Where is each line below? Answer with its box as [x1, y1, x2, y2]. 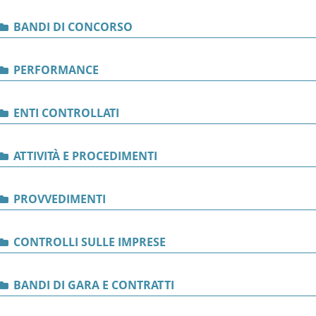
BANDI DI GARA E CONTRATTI [11, 277, 174, 293]
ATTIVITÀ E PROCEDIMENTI [11, 148, 157, 164]
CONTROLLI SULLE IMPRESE [11, 234, 166, 250]
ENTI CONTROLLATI [11, 105, 119, 121]
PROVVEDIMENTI [11, 191, 106, 207]
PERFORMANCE [11, 62, 99, 78]
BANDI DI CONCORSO [11, 19, 133, 35]
